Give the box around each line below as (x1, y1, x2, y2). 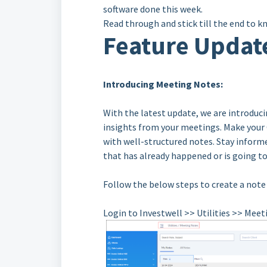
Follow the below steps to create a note (103, 178, 266, 190)
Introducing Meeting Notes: (103, 78, 223, 90)
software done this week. (103, 3, 203, 15)
